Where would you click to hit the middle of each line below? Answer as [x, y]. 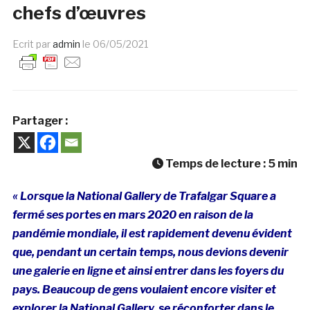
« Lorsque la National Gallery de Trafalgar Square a [144, 196]
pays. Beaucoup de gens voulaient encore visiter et [144, 289]
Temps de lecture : [216, 163]
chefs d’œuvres [79, 12]
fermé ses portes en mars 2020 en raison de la [133, 215]
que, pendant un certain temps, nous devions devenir [150, 252]
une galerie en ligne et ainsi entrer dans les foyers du [148, 271]
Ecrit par [32, 44]
